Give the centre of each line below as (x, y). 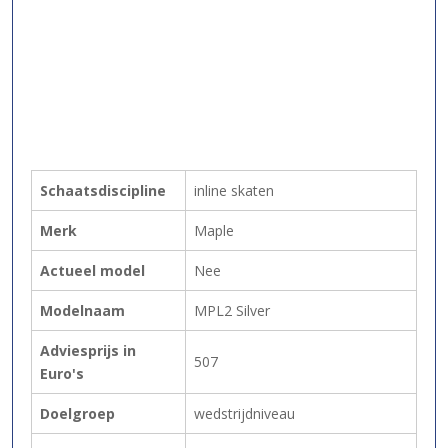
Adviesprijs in (88, 351)
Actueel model (92, 271)
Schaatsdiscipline (103, 191)
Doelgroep (77, 414)
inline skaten (234, 191)
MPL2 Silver (232, 311)
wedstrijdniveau (244, 414)
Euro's (62, 374)
